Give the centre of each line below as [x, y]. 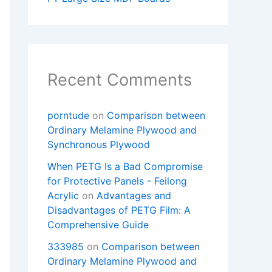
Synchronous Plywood [99, 145]
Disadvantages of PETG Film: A [119, 210]
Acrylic [63, 196]
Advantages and [134, 196]
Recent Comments [120, 80]
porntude [68, 116]
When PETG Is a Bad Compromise [125, 167]
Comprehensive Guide [98, 225]
